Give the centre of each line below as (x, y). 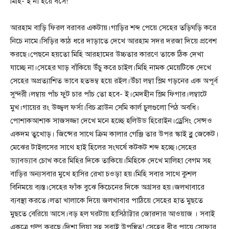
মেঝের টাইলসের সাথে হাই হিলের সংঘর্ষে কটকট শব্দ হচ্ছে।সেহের (103, 147)
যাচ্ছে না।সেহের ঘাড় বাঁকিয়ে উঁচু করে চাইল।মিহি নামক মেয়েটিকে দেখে (111, 68)
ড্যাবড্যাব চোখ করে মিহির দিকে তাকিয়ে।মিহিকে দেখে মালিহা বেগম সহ (111, 161)
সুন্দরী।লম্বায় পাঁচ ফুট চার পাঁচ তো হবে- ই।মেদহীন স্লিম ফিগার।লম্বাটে (109, 94)
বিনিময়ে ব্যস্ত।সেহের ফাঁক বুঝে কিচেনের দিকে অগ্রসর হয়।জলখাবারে (107, 187)
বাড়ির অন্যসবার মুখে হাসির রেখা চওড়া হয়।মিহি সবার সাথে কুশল (103, 174)
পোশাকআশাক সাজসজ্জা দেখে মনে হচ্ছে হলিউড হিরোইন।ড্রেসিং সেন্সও (111, 121)
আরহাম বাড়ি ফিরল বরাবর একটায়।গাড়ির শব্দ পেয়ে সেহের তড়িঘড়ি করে (113, 28)
